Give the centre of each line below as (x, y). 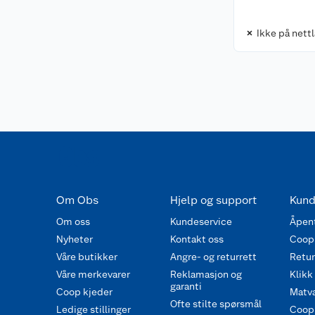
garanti (186, 286)
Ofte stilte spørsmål (216, 304)
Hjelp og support (213, 200)
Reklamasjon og (206, 274)
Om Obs (77, 200)
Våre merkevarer (93, 274)
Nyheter (75, 239)
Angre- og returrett (213, 257)
